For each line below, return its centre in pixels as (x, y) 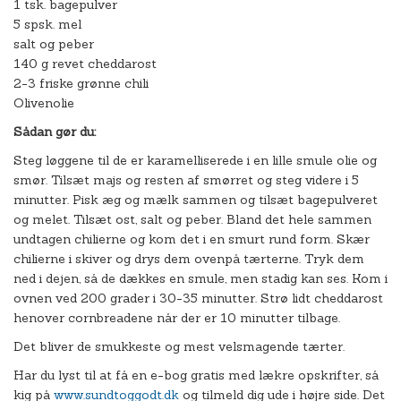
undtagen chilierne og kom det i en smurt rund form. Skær (192, 239)
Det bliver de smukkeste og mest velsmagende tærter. (179, 346)
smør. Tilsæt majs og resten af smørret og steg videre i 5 (186, 180)
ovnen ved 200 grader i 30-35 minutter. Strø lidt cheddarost (198, 298)
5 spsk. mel (47, 24)
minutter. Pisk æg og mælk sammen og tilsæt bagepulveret (196, 200)
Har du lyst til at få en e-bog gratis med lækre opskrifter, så (196, 375)
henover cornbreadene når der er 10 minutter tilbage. (177, 318)
